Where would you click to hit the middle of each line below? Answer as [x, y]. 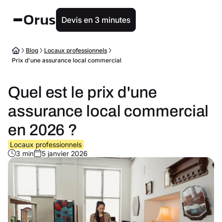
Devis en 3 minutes [96, 20]
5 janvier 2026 [65, 153]
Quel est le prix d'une [83, 92]
